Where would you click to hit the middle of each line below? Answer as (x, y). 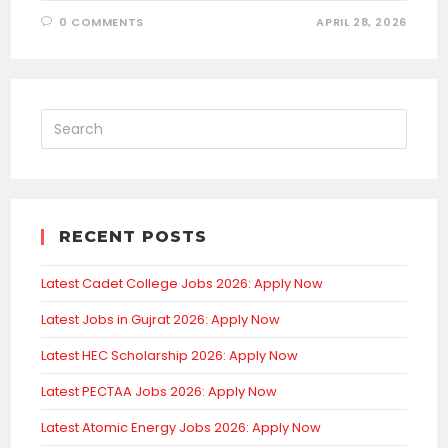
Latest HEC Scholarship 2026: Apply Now (170, 356)
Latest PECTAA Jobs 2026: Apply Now (159, 392)
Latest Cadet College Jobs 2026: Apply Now (182, 284)
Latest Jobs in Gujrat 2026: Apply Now (161, 320)
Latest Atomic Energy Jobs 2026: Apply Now (181, 428)
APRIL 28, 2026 (361, 22)
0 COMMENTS (101, 22)
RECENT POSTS (133, 237)
